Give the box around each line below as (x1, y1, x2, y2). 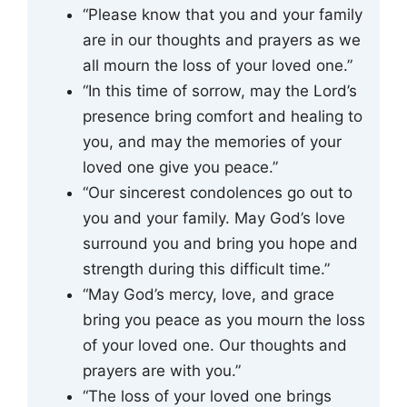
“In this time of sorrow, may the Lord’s (83, 82, 357, 101)
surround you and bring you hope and (83, 234, 358, 253)
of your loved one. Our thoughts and (83, 336, 347, 355)
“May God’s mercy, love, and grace (83, 285, 334, 304)
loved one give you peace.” (83, 158, 278, 177)
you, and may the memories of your (83, 133, 342, 152)
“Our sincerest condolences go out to (83, 184, 352, 203)
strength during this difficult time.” (83, 260, 330, 279)
